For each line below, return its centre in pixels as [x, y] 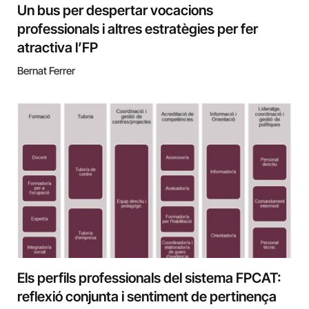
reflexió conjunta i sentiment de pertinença [147, 296]
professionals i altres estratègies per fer [138, 29]
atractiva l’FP [58, 47]
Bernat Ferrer [46, 70]
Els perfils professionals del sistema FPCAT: [149, 278]
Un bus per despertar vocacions [115, 10]
